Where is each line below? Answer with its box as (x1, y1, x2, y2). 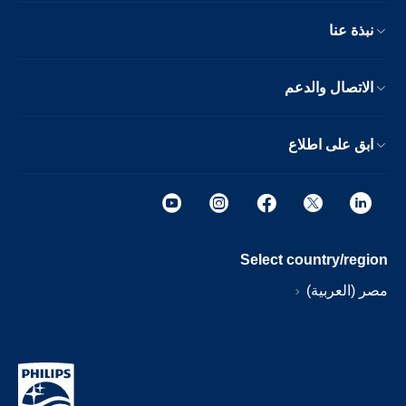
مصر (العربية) (312, 283, 397, 298)
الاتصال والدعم (294, 80, 382, 95)
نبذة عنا (338, 23, 382, 38)
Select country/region (249, 252, 397, 267)
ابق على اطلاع (297, 137, 382, 152)
